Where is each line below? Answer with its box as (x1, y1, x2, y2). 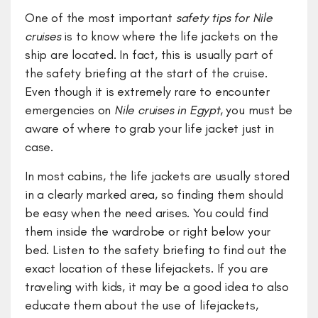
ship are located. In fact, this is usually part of (25, 47, 273, 63)
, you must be (219, 102, 293, 119)
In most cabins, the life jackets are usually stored (25, 168, 290, 185)
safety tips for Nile (175, 10, 273, 26)
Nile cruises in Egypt (114, 102, 220, 119)
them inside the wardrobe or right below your (25, 224, 271, 240)
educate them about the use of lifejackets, (25, 297, 258, 314)
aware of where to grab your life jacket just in (25, 121, 274, 137)
